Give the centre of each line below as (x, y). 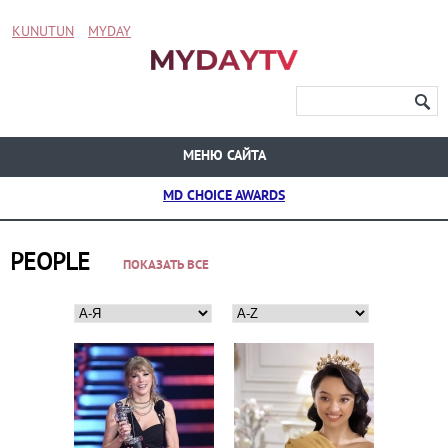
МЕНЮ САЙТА (224, 156)
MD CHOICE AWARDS (224, 196)
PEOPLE (50, 262)
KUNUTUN (43, 32)
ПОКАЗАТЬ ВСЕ (166, 266)
